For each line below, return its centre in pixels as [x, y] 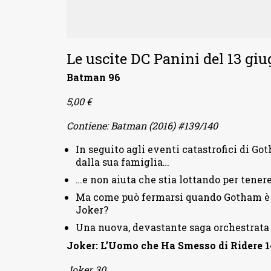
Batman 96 [93, 77]
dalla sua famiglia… [122, 162]
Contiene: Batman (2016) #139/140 [142, 126]
